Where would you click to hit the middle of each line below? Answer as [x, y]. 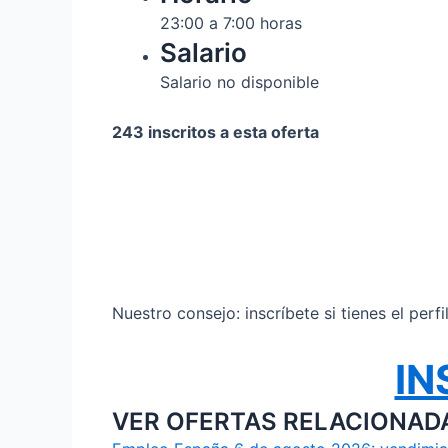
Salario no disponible [239, 82]
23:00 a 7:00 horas [231, 23]
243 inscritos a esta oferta [215, 132]
